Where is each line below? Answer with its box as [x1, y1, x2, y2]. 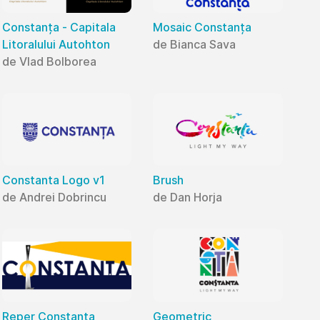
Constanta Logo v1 [1, 173, 105, 188]
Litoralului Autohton [1, 37, 110, 52]
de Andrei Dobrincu [1, 190, 106, 205]
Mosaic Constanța [153, 20, 252, 35]
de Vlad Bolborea [1, 54, 96, 69]
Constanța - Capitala [1, 20, 116, 35]
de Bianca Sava [153, 37, 236, 52]
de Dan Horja [153, 190, 223, 205]
